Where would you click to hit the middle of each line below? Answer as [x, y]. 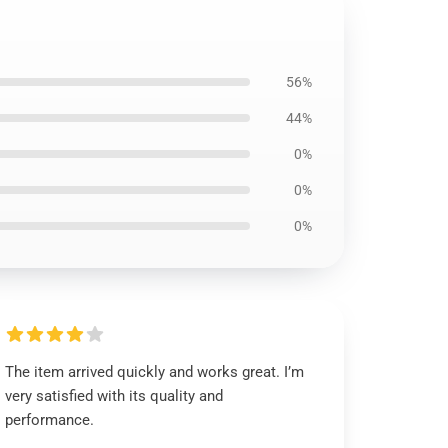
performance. [52, 420]
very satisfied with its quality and [114, 396]
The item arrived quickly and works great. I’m [155, 372]
